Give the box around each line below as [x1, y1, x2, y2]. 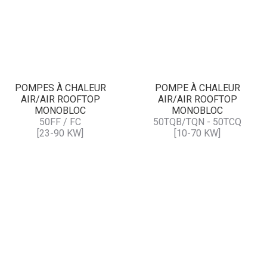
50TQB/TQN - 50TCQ [153, 116, 241, 128]
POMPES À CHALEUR [14, 82, 106, 94]
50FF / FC [39, 116, 81, 128]
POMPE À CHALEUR [154, 82, 240, 94]
